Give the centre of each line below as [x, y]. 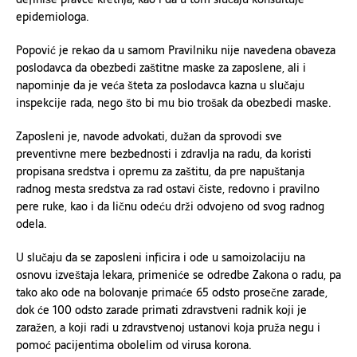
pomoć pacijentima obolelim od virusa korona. [134, 345]
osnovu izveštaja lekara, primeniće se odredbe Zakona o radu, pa [178, 275]
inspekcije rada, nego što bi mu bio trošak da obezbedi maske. [174, 103]
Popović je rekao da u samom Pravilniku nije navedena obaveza [176, 50]
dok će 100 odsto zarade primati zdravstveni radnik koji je [161, 310]
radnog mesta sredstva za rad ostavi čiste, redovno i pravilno [168, 189]
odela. [31, 224]
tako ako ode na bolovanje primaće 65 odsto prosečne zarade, [172, 292]
